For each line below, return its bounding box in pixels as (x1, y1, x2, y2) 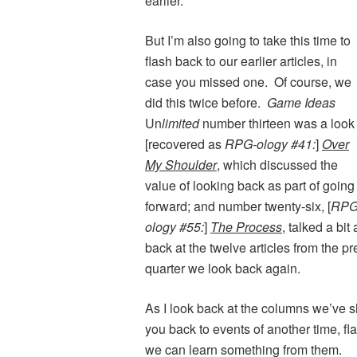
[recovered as (145, 135, 225, 154)
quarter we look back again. (145, 259, 300, 278)
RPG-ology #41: (225, 135, 316, 154)
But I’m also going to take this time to (145, 31, 351, 50)
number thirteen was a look (199, 114, 355, 133)
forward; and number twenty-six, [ (145, 197, 331, 216)
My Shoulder (145, 155, 217, 175)
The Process (210, 218, 282, 237)
